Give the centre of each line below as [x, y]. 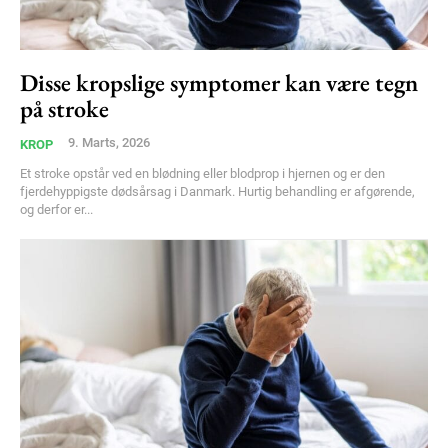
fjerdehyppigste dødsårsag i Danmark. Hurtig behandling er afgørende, [217, 191]
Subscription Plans [224, 373]
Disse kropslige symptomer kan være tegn [219, 82]
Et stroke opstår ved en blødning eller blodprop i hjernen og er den [202, 173]
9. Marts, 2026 [109, 142]
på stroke [64, 108]
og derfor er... [56, 209]
